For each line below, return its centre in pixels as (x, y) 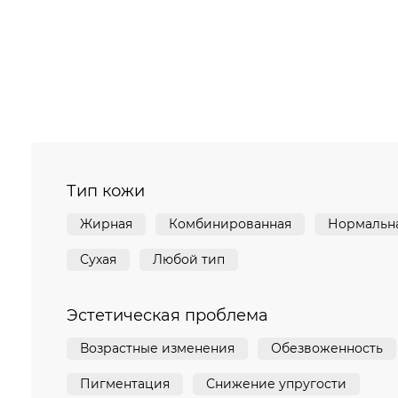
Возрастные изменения (157, 349)
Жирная (106, 224)
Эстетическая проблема (167, 316)
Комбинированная (230, 224)
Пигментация (125, 384)
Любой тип (189, 260)
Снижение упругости (276, 384)
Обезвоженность (327, 349)
